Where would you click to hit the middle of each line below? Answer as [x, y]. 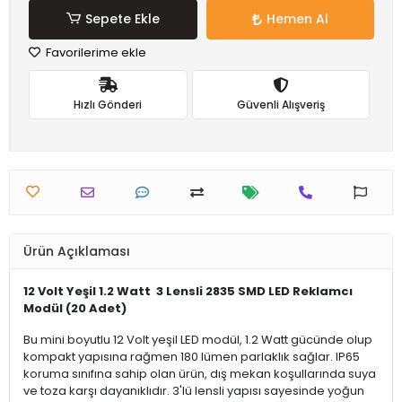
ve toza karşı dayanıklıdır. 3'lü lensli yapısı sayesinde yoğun [194, 391]
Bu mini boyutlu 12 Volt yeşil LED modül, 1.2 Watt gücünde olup [198, 340]
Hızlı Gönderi [108, 104]
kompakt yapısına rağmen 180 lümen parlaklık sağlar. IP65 [192, 357]
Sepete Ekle [122, 19]
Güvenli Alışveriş [280, 104]
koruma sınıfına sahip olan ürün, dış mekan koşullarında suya [200, 374]
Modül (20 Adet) [75, 308]
